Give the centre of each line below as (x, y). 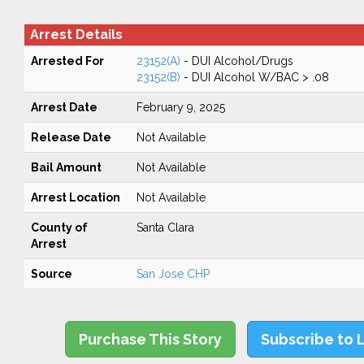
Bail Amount (66, 167)
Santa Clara (165, 227)
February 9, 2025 (180, 107)
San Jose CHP (173, 274)
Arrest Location (75, 197)
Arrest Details (76, 35)
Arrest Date (64, 107)
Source (51, 274)
